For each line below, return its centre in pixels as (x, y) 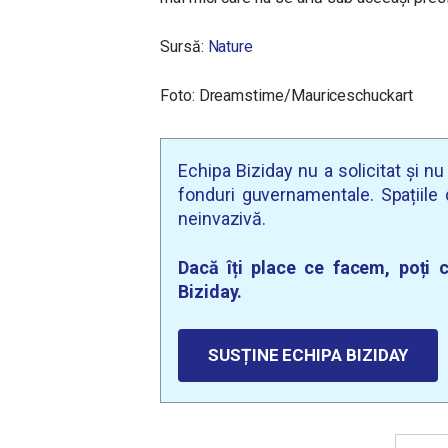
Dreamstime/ (244, 95)
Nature (230, 46)
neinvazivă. (222, 218)
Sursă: (184, 46)
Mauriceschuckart (351, 95)
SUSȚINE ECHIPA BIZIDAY (308, 355)
